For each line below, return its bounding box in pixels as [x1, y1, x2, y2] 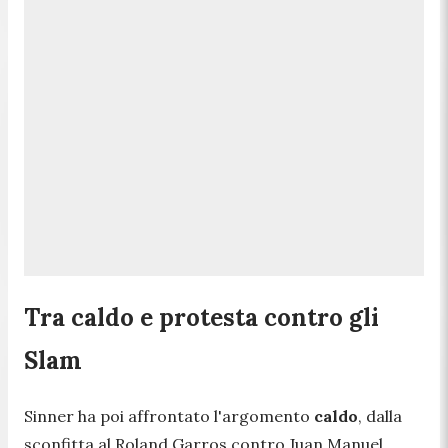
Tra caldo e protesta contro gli [24, 301, 379, 333]
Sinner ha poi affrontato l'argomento [24, 405, 314, 426]
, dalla [358, 405, 402, 426]
